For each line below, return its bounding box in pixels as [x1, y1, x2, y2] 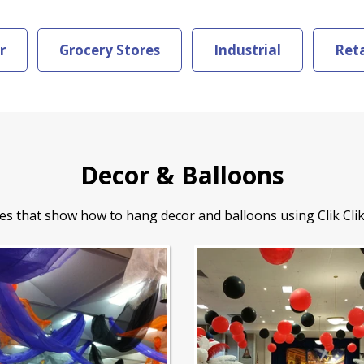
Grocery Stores [59, 41, 160, 59]
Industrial [214, 41, 281, 59]
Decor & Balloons [80, 158, 284, 192]
